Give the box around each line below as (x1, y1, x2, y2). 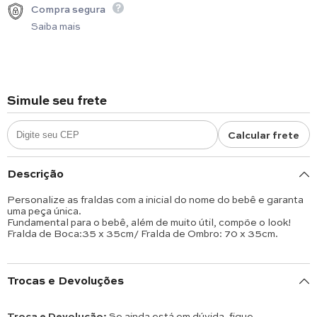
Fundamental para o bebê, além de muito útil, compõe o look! (7, 214, 291, 229)
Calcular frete (228, 127, 300, 142)
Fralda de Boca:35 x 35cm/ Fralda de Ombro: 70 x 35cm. (7, 225, 278, 240)
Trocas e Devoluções (7, 271, 124, 288)
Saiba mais (31, 18, 81, 33)
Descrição (7, 164, 64, 181)
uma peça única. (7, 202, 81, 217)
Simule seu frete (7, 90, 107, 109)
